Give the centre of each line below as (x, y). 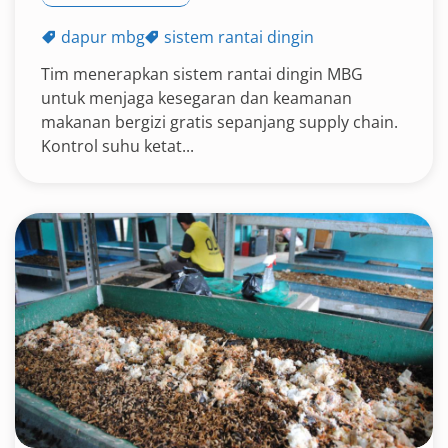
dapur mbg (103, 37)
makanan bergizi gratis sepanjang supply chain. (219, 122)
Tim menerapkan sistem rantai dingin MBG (202, 74)
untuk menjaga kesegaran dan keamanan (196, 98)
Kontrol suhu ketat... (117, 146)
